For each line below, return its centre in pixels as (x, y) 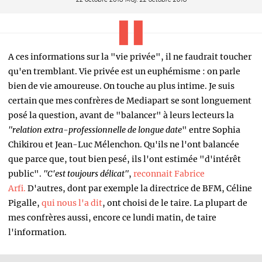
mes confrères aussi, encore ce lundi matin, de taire (112, 218)
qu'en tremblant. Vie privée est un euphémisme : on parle (124, 72)
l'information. (37, 232)
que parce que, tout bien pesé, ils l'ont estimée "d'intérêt (125, 159)
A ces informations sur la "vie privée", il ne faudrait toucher (130, 57)
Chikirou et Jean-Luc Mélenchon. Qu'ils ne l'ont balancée (124, 145)
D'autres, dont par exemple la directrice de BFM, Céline (139, 189)
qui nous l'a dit (72, 203)
